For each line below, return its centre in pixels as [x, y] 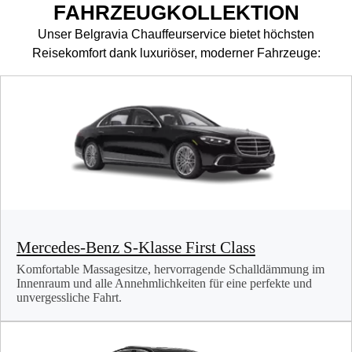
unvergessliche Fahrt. [69, 298]
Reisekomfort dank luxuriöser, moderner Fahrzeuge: [176, 53]
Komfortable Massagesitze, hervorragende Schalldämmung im [170, 269]
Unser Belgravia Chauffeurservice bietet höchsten [176, 35]
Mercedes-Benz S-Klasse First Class [136, 247]
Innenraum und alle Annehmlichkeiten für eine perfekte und [164, 284]
